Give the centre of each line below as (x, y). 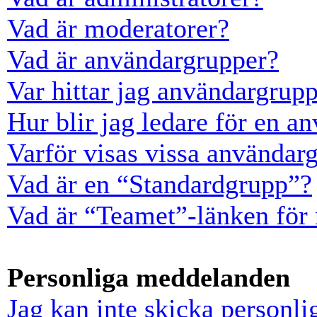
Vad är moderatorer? (118, 28)
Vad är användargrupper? (143, 59)
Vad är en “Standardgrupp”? (160, 184)
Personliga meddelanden (149, 277)
